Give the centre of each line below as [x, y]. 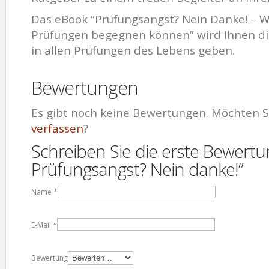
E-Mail [41, 225]
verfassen [57, 129]
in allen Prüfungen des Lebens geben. [133, 51]
